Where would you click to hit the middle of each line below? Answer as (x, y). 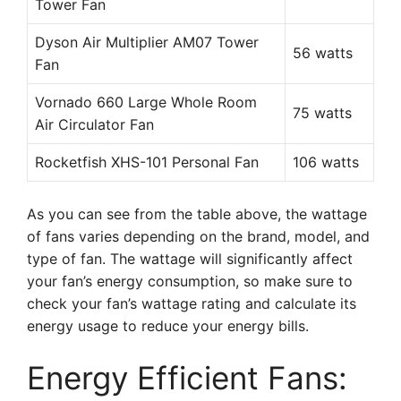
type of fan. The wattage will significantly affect (190, 259)
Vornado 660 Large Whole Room (146, 102)
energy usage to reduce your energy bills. (168, 326)
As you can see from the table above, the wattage (197, 214)
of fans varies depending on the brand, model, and (198, 236)
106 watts (326, 162)
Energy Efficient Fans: (187, 378)
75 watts (322, 113)
